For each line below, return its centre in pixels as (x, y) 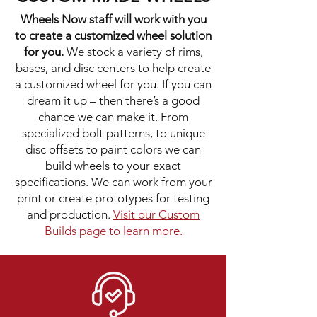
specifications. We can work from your (113, 182)
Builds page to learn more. (113, 231)
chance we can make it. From (113, 117)
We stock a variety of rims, (133, 52)
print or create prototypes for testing (113, 198)
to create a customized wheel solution (113, 35)
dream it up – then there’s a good (113, 100)
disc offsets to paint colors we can (113, 149)
